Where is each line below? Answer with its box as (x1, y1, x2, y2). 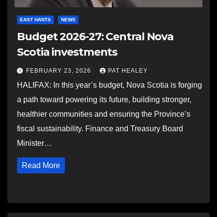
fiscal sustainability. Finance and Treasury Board (17, 124, 183, 133)
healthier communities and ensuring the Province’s (17, 110, 190, 118)
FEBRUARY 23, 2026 (26, 67, 93, 74)
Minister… (17, 139, 52, 147)
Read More (22, 161, 60, 170)
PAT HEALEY (108, 67, 148, 74)
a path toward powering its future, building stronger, (17, 95, 191, 104)
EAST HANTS (20, 17, 51, 22)
